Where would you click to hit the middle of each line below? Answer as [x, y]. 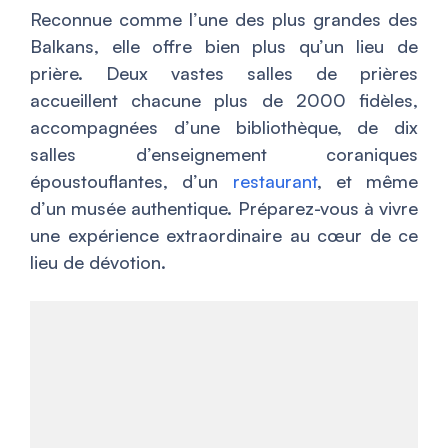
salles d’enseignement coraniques [224, 154]
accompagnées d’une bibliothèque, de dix [224, 127]
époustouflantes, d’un [131, 181]
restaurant [274, 181]
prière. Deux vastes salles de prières [224, 73]
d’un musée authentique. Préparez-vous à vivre [224, 208]
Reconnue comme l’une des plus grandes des [224, 19]
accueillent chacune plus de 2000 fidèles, [224, 100]
